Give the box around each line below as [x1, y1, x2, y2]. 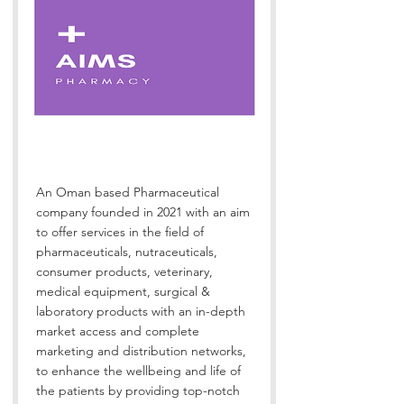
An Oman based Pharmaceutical [36, 184, 219, 200]
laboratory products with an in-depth [36, 303, 245, 319]
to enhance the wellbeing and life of [36, 363, 241, 379]
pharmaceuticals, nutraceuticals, [36, 243, 217, 260]
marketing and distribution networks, [36, 343, 246, 359]
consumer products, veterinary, [36, 263, 213, 280]
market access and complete [36, 323, 199, 339]
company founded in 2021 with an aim [36, 204, 250, 220]
